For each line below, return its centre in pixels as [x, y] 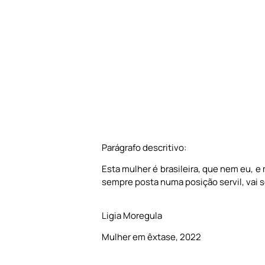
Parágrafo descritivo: [144, 148]
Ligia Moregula [132, 215]
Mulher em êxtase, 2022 [151, 237]
